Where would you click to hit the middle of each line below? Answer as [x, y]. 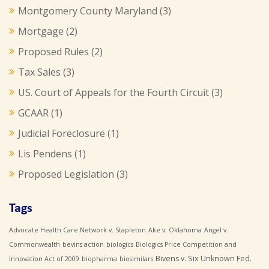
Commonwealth [35, 244]
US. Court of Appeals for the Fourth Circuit [113, 92]
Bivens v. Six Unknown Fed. [204, 258]
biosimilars [136, 259]
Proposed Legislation [66, 174]
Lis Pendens [45, 154]
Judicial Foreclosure [62, 133]
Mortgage [41, 31]
